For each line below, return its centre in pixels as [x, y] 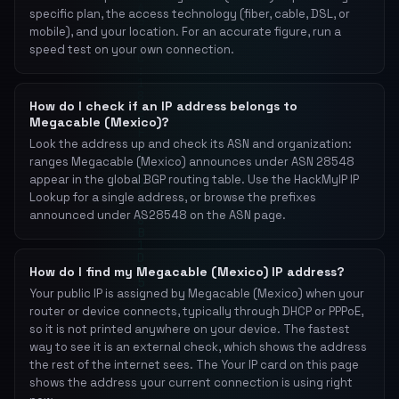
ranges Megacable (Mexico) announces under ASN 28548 [192, 162]
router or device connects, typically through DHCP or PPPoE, [196, 311]
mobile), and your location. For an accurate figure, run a [185, 32]
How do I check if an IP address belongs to [163, 106]
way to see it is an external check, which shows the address [198, 347]
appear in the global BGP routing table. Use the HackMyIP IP [194, 179]
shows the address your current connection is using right [191, 383]
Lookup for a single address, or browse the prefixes [173, 197]
